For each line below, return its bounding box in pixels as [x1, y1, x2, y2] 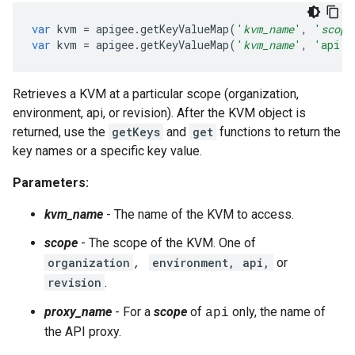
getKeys [112, 124, 160, 139]
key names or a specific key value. [13, 143, 202, 158]
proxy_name [44, 304, 112, 319]
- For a [112, 304, 154, 319]
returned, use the [13, 124, 109, 139]
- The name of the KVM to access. [103, 207, 294, 222]
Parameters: [13, 175, 89, 190]
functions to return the [216, 124, 341, 139]
